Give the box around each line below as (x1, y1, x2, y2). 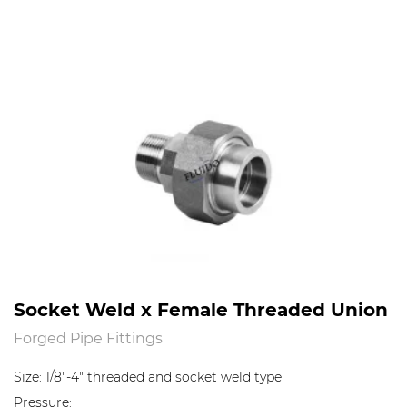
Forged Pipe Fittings (14, 328, 163, 347)
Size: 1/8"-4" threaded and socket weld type (14, 369, 285, 385)
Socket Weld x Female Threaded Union (14, 296, 388, 321)
